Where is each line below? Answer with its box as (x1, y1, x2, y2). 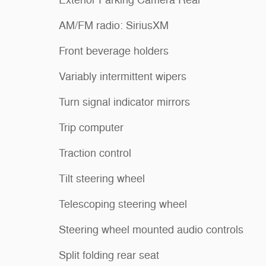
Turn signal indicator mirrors (59, 95, 190, 109)
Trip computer (59, 121, 123, 134)
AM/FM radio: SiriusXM (59, 18, 169, 32)
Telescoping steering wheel (59, 197, 187, 211)
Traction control (59, 146, 131, 160)
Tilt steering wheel (59, 172, 145, 185)
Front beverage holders (59, 44, 169, 58)
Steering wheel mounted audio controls (59, 223, 243, 236)
